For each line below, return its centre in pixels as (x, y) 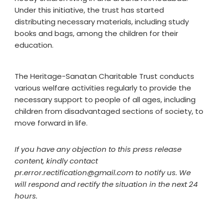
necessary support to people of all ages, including (105, 100)
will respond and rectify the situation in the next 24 (106, 184)
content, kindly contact (57, 161)
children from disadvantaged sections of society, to (109, 111)
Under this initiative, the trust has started (89, 10)
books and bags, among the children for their (96, 33)
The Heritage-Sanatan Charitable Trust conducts (104, 76)
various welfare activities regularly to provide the (103, 88)
